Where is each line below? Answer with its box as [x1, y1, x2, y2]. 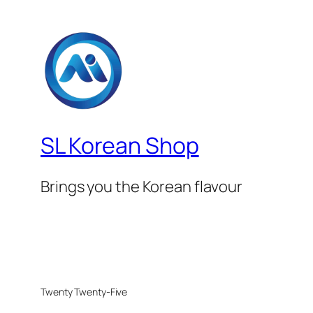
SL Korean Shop [41, 129, 199, 161]
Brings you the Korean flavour [41, 176, 243, 198]
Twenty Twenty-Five [41, 285, 128, 299]
